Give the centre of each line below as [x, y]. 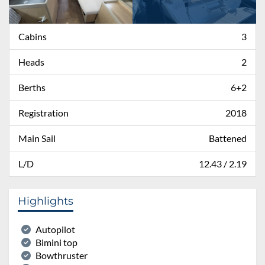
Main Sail [37, 138]
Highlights [46, 201]
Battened [228, 138]
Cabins [33, 36]
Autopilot [55, 229]
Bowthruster [62, 255]
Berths [32, 87]
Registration [43, 112]
